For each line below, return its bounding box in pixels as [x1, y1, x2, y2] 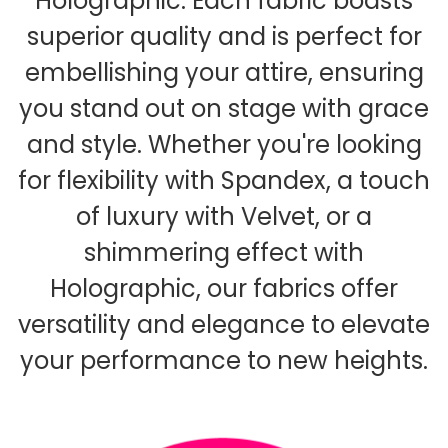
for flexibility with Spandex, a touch [18, 164, 430, 198]
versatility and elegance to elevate [18, 308, 430, 342]
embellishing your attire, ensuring [24, 56, 424, 90]
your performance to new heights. [20, 344, 428, 378]
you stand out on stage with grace [19, 92, 429, 126]
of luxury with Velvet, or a [76, 200, 372, 234]
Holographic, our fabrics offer [50, 272, 398, 306]
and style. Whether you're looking [26, 128, 422, 162]
